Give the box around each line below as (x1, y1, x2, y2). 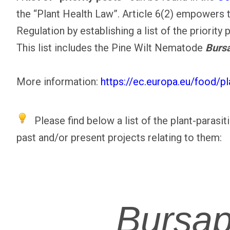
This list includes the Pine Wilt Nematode (16, 42, 205, 54)
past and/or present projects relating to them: (16, 131, 222, 144)
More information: (16, 75, 101, 88)
